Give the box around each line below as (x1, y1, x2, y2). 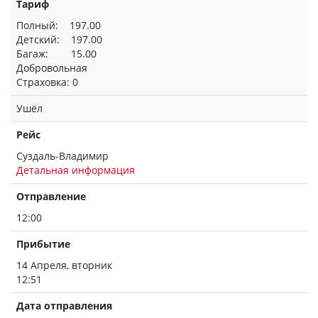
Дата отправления (16, 299, 112, 312)
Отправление (16, 190, 86, 203)
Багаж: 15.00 (16, 47, 97, 60)
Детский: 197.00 (16, 33, 102, 46)
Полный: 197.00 (16, 18, 101, 32)
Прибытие (16, 237, 70, 251)
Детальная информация (16, 163, 135, 177)
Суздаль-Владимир (16, 149, 109, 163)
